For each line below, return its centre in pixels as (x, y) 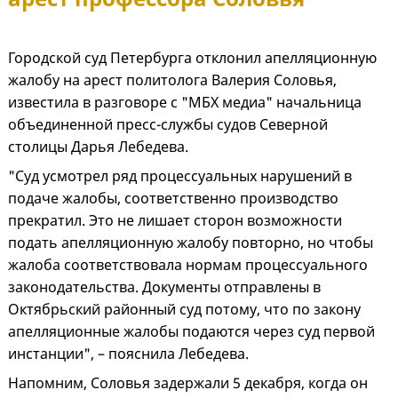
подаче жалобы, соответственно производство (173, 199)
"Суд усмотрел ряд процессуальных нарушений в (180, 176)
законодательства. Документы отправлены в (164, 287)
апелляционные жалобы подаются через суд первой (191, 332)
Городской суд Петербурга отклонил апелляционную (192, 58)
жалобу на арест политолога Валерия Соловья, (172, 80)
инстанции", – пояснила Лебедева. (128, 354)
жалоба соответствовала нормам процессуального (188, 265)
